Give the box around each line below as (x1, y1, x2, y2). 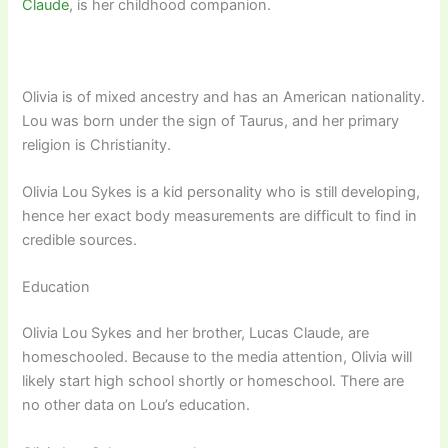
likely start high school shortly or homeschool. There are (22, 372, 405, 391)
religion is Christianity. (22, 135, 172, 154)
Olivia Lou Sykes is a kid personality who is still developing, (22, 183, 421, 202)
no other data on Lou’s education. (22, 396, 251, 415)
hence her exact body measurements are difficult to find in (22, 207, 418, 226)
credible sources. (22, 231, 138, 250)
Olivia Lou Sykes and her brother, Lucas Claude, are (22, 324, 370, 343)
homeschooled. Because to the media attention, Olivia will (22, 348, 413, 367)
